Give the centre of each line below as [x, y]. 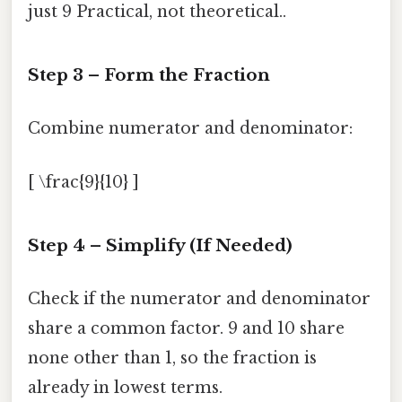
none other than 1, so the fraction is [172, 358]
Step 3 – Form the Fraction [149, 75]
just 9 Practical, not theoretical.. [157, 12]
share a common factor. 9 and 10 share [186, 328]
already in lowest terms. [125, 387]
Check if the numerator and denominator [199, 298]
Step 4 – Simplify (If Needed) [160, 245]
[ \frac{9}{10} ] [83, 182]
